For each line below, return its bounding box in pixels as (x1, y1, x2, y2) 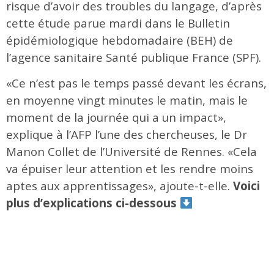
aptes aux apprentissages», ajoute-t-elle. (6, 178, 233, 194)
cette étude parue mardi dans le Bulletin (6, 15, 230, 31)
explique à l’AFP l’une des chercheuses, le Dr (6, 127, 247, 143)
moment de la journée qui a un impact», (6, 109, 226, 125)
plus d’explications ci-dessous (6, 195, 180, 211)
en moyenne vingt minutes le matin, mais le (6, 92, 248, 108)
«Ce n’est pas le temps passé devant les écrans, (6, 75, 267, 91)
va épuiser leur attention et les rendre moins (6, 161, 253, 177)
